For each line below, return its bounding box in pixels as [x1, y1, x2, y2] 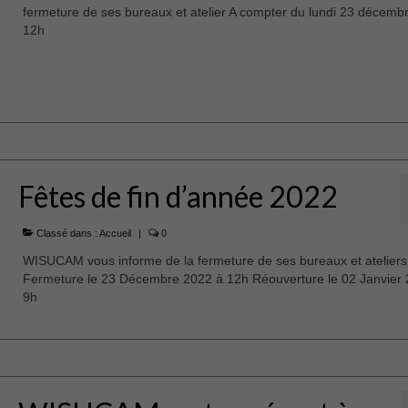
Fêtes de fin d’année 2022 [17, 178, 338, 215]
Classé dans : [33, 228, 99, 240]
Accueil [98, 228, 131, 240]
